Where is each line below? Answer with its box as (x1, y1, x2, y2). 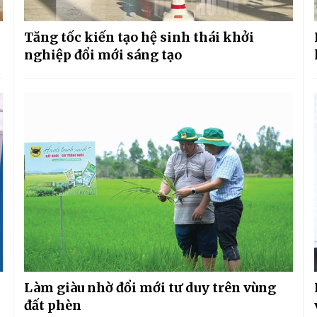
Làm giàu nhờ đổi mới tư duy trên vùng (24, 279, 276, 296)
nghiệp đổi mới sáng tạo (24, 46, 182, 63)
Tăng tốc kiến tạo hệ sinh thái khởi (24, 28, 254, 45)
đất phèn (24, 297, 81, 314)
